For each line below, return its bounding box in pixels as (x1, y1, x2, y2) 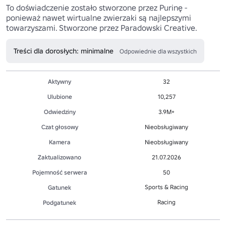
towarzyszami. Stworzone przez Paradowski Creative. (6, 22, 197, 33)
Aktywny (48, 77, 71, 85)
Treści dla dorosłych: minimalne (14, 46, 114, 55)
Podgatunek (43, 198, 76, 206)
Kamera (48, 138, 71, 146)
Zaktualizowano (38, 153, 81, 161)
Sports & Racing (145, 183, 188, 191)
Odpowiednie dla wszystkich (120, 47, 197, 55)
